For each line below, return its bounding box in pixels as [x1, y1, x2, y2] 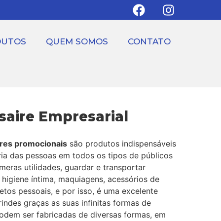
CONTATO [128, 37, 171, 46]
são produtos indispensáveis [67, 139, 176, 148]
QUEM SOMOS [46, 37, 108, 46]
